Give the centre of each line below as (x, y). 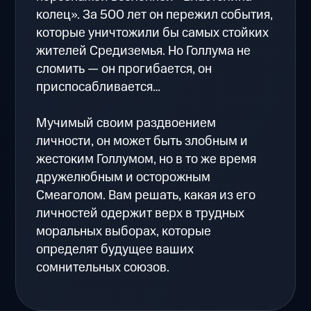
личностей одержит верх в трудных (141, 214)
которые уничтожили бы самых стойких (153, 33)
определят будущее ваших (115, 250)
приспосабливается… (99, 87)
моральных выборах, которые (124, 232)
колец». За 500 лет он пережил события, (155, 15)
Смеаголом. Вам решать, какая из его (146, 196)
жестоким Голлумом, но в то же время (146, 160)
